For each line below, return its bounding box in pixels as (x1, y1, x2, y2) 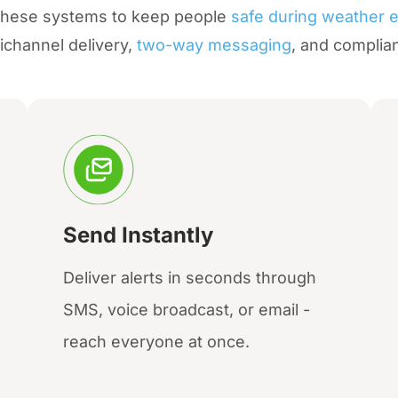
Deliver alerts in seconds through (62, 268, 316, 288)
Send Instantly (62, 222, 213, 249)
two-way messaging (137, 36, 291, 55)
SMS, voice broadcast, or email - (62, 300, 310, 320)
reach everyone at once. (62, 332, 250, 352)
